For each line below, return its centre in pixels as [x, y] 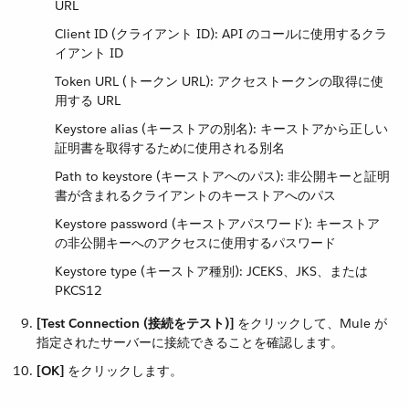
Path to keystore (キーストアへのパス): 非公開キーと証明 [222, 176]
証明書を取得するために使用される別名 [170, 148]
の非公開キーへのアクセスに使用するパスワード [195, 243]
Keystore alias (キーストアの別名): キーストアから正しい [221, 129]
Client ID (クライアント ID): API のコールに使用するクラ [221, 34]
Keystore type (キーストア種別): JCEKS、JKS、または [211, 271]
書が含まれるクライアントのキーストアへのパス [195, 195]
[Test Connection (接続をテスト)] [135, 323]
